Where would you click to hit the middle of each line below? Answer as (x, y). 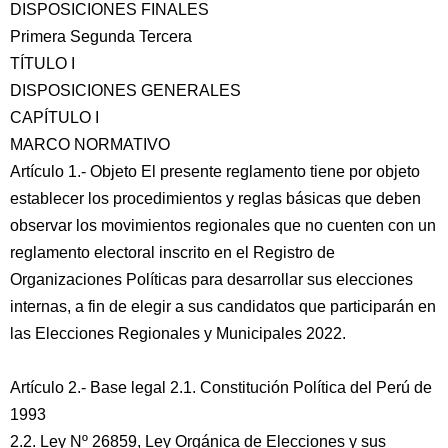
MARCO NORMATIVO (90, 144)
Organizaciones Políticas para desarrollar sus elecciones (211, 279)
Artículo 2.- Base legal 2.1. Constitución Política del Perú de (221, 387)
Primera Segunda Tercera (101, 36)
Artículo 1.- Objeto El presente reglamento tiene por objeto (215, 171)
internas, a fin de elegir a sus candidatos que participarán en (223, 306)
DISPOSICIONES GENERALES (125, 90)
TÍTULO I (42, 63)
